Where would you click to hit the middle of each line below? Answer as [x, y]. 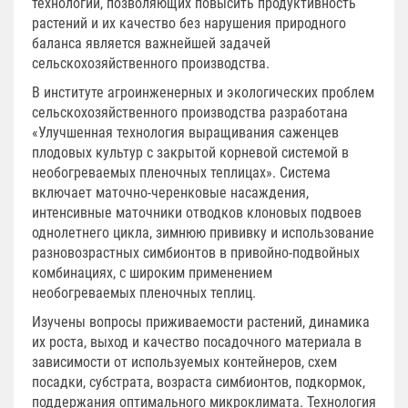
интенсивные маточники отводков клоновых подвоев [197, 212]
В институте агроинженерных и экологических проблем [203, 92]
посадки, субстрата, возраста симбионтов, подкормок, [199, 382]
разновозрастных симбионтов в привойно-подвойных [196, 252]
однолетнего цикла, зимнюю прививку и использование [203, 232]
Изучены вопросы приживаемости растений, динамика [201, 321]
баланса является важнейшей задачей [151, 43]
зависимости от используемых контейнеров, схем [184, 362]
